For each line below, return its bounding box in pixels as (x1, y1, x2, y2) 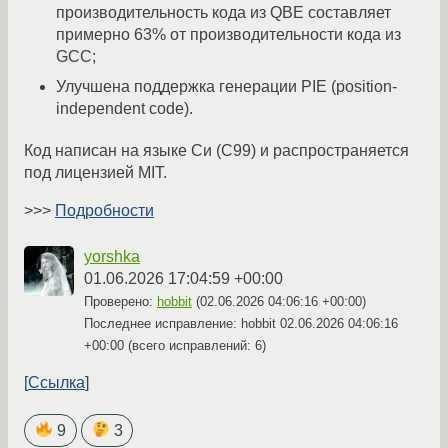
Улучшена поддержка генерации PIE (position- (56, 78, 397, 96)
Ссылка (28, 374, 85, 392)
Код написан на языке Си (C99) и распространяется (24, 142, 409, 160)
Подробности (55, 202, 154, 220)
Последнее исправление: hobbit (84, 316, 280, 332)
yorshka (84, 248, 140, 266)
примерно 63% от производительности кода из (56, 26, 401, 44)
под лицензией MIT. (24, 164, 167, 182)
